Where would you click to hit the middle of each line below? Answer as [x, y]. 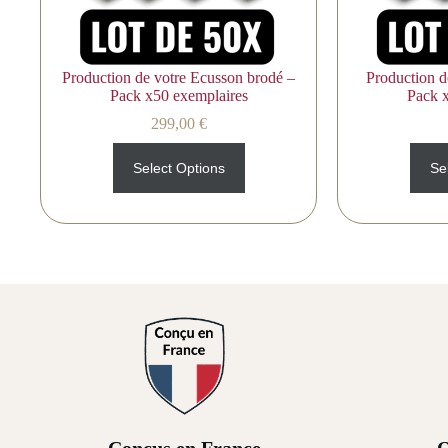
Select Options [178, 168]
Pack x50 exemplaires [178, 96]
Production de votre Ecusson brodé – [179, 78]
